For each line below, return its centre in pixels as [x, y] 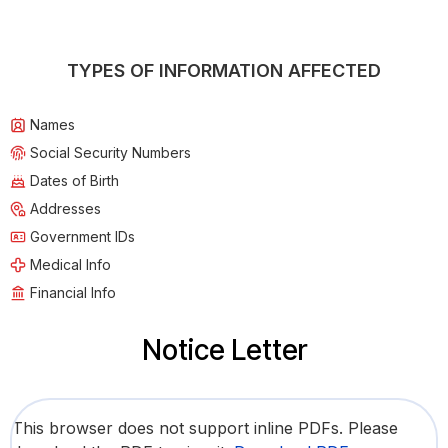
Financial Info [73, 293]
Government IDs [82, 237]
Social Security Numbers [110, 153]
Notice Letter [224, 350]
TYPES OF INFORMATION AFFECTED [224, 71]
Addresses [65, 209]
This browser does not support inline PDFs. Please [205, 428]
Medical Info [70, 265]
